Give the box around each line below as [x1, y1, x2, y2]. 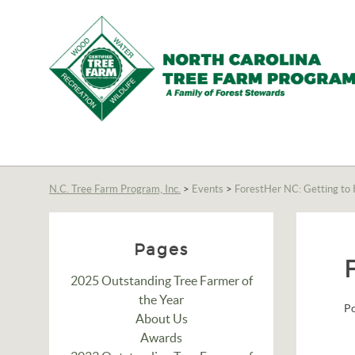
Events [192, 183, 223, 195]
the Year [139, 292, 185, 307]
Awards [140, 330, 183, 345]
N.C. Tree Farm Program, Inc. [49, 183, 181, 195]
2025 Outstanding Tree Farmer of [70, 273, 253, 288]
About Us [135, 311, 188, 326]
